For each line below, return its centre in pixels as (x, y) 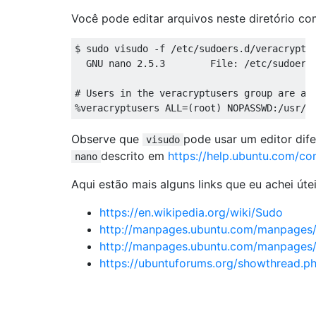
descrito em (134, 156)
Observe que (107, 139)
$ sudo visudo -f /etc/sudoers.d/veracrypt (190, 48)
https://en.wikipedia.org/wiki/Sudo (191, 212)
